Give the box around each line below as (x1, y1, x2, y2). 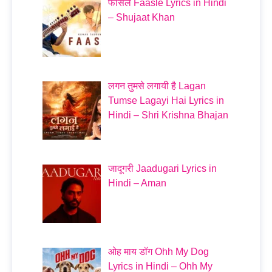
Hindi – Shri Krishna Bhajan (108, 109, 228, 120)
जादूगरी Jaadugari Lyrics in (108, 163, 217, 174)
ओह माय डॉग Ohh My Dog (108, 246, 209, 257)
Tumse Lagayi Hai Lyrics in (108, 95, 224, 106)
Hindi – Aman (108, 178, 166, 189)
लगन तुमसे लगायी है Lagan (108, 80, 206, 91)
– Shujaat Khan (108, 12, 175, 22)
